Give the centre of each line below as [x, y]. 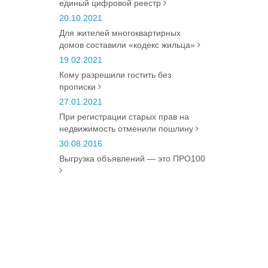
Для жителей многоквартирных [120, 33]
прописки [78, 87]
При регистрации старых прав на [124, 117]
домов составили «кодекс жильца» [128, 45]
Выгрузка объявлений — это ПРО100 [132, 159]
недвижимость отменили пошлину [127, 129]
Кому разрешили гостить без [115, 75]
